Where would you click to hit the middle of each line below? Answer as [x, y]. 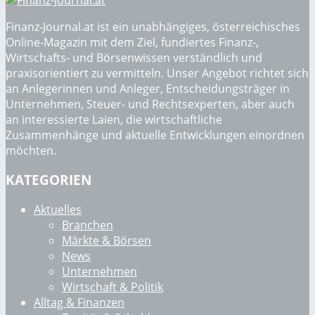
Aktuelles [58, 210]
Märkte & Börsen [107, 241]
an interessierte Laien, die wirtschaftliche [114, 119]
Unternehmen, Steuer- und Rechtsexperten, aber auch [150, 104]
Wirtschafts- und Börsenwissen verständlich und [134, 57]
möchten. [31, 150]
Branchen [88, 225]
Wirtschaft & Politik [112, 287]
